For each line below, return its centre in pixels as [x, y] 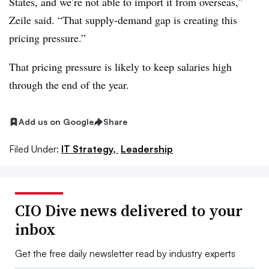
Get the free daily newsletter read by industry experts [125, 254]
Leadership [147, 149]
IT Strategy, [90, 149]
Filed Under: [34, 149]
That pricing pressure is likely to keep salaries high [120, 67]
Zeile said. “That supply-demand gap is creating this [123, 20]
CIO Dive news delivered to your [129, 211]
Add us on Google [56, 122]
